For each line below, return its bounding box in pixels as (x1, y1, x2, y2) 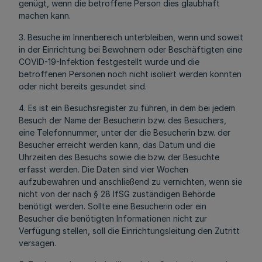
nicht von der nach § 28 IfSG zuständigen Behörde (19, 189, 215, 199)
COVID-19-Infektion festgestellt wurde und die (19, 57, 199, 67)
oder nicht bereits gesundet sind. (19, 81, 147, 91)
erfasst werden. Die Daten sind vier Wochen (19, 164, 188, 174)
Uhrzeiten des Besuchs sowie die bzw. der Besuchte (19, 152, 219, 162)
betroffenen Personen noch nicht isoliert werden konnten (19, 69, 242, 79)
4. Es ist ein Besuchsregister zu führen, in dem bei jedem (19, 103, 235, 113)
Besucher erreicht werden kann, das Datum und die (19, 140, 215, 150)
